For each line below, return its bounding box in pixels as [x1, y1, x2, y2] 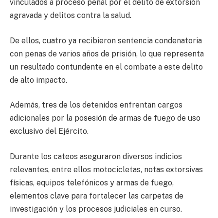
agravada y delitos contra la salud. [10, 11, 131, 20]
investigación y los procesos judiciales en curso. [10, 204, 182, 214]
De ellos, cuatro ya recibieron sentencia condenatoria [10, 36, 202, 45]
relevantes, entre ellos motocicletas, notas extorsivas [10, 164, 203, 174]
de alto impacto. [10, 75, 67, 85]
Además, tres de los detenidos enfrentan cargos [10, 100, 182, 110]
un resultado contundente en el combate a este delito [10, 62, 203, 72]
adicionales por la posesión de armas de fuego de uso [10, 113, 200, 123]
